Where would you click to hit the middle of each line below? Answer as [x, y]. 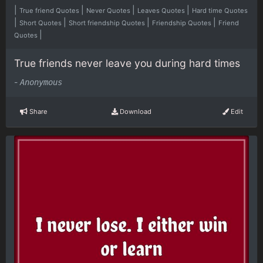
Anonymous [41, 82]
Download [134, 112]
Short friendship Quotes [108, 23]
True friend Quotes [50, 11]
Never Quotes [109, 11]
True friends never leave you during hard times [127, 63]
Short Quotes [41, 23]
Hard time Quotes [220, 11]
